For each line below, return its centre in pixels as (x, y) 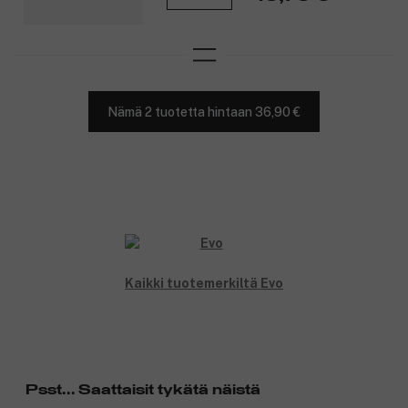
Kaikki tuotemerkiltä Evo (204, 284)
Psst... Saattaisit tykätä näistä (143, 390)
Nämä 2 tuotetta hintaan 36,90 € (204, 112)
